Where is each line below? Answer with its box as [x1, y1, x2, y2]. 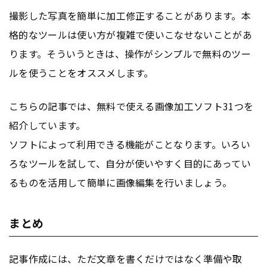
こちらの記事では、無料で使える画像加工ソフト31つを [9, 99, 254, 114]
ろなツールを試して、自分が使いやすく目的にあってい [9, 156, 252, 171]
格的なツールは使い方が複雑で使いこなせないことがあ [9, 27, 253, 42]
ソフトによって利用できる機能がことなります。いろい [9, 137, 251, 152]
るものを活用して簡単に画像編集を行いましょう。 [9, 175, 232, 190]
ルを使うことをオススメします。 [9, 65, 154, 80]
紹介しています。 [9, 118, 86, 133]
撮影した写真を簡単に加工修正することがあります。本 [9, 8, 252, 23]
